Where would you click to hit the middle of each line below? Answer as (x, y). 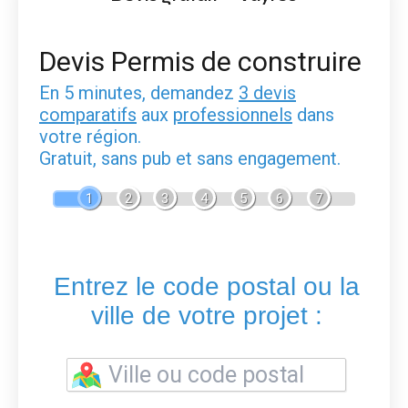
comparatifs (88, 114)
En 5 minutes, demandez (139, 92)
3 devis (267, 92)
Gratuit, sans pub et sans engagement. (190, 158)
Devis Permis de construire (200, 61)
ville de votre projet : (206, 315)
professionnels (233, 114)
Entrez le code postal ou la (206, 286)
